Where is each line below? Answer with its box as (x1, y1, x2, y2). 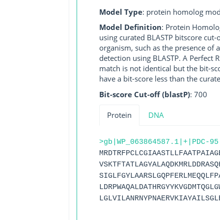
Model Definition (99, 22, 162, 32)
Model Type (99, 6, 142, 17)
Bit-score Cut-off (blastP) (99, 89, 190, 99)
